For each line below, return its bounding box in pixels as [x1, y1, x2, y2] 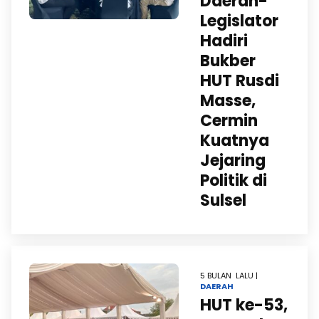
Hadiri [200, 30, 248, 52]
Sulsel [200, 189, 246, 211]
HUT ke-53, [200, 294, 288, 316]
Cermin [200, 110, 258, 132]
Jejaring [200, 150, 266, 172]
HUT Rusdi [200, 70, 279, 92]
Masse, [200, 90, 256, 112]
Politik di [200, 169, 267, 192]
